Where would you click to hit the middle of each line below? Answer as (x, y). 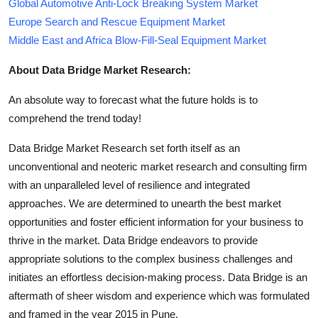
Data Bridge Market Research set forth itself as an (124, 148)
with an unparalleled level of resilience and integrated (129, 185)
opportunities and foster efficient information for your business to (156, 221)
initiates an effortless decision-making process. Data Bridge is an (158, 277)
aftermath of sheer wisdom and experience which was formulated (159, 295)
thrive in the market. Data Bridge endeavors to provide (133, 240)
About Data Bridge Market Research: (100, 70)
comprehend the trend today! (75, 118)
